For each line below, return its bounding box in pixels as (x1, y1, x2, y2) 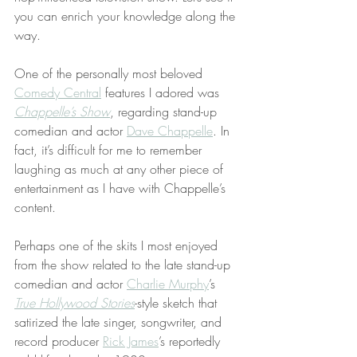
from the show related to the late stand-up (14, 256, 234, 273)
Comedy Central (14, 84, 101, 101)
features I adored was (101, 84, 223, 101)
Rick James (103, 332, 159, 350)
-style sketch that (135, 294, 221, 312)
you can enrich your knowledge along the (14, 7, 239, 25)
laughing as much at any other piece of (14, 160, 227, 178)
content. (14, 198, 56, 216)
